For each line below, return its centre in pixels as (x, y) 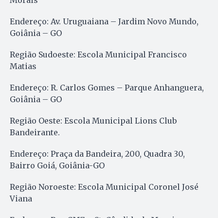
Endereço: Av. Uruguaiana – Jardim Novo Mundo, (104, 21)
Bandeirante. (35, 132)
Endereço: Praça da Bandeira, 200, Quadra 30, (97, 154)
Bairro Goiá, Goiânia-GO (57, 165)
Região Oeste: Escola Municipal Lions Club (93, 120)
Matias (23, 66)
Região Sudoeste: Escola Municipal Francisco (98, 54)
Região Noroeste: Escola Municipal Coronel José (104, 187)
